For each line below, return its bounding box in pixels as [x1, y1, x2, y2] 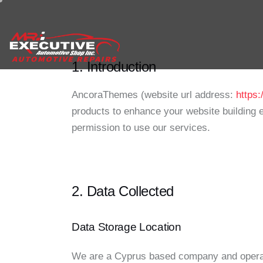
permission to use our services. [72, 122, 210, 133]
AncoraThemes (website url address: [72, 89, 236, 100]
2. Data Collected [72, 183, 174, 199]
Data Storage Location [72, 220, 181, 233]
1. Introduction [72, 59, 156, 75]
